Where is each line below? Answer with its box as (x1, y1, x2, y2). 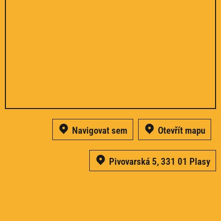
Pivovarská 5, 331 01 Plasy (109, 156, 210, 168)
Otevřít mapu (158, 125, 205, 137)
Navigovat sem (72, 125, 127, 137)
